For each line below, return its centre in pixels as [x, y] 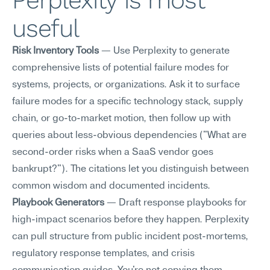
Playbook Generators [58, 203]
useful [46, 28]
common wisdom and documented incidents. [111, 186]
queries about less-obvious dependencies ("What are [129, 136]
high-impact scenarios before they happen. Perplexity [130, 220]
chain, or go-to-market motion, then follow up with [121, 119]
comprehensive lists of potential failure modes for [121, 68]
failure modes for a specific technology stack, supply [127, 102]
